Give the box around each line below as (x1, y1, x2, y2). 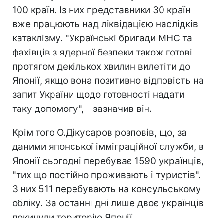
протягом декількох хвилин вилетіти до (12, 60, 190, 72)
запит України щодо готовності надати (12, 89, 184, 100)
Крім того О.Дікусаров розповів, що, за (12, 127, 187, 138)
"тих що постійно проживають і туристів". (12, 169, 200, 181)
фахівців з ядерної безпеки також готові (12, 46, 192, 58)
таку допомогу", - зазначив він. (12, 103, 152, 114)
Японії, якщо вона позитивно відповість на (12, 74, 204, 86)
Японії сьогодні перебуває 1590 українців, (12, 155, 204, 166)
